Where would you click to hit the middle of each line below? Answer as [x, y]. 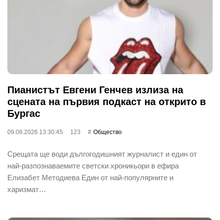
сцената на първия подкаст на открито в [107, 101]
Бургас [24, 113]
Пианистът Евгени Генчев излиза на [95, 90]
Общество [108, 132]
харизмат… [27, 189]
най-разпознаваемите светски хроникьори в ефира [93, 165]
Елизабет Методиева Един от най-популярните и [90, 177]
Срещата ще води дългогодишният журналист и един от [102, 154]
